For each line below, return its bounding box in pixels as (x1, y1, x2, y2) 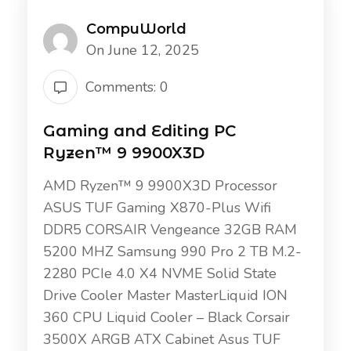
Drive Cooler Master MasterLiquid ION (43, 285, 288, 305)
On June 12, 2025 (86, 40, 199, 60)
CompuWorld (86, 20, 186, 38)
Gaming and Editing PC (43, 121, 237, 140)
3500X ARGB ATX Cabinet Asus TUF (43, 329, 280, 349)
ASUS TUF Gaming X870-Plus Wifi (43, 197, 271, 217)
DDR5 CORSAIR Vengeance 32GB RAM (43, 219, 297, 239)
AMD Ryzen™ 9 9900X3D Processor (43, 175, 277, 195)
